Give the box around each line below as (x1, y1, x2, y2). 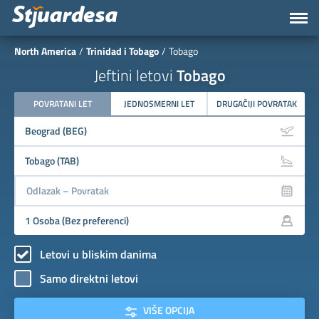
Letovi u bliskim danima (40, 245, 157, 263)
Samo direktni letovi (40, 269, 138, 287)
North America (14, 43, 76, 58)
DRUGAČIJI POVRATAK (216, 97, 297, 110)
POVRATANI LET (33, 97, 92, 110)
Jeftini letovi (93, 63, 177, 88)
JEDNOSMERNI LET (123, 97, 194, 110)
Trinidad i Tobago (86, 43, 159, 58)
